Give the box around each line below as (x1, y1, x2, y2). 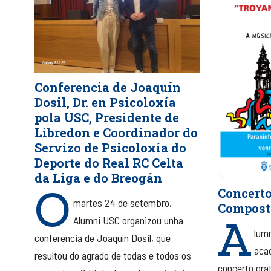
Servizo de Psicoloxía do (34, 139, 186, 155)
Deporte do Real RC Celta (34, 154, 183, 171)
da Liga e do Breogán (34, 169, 162, 186)
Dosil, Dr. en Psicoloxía (34, 94, 176, 110)
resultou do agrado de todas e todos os (34, 248, 191, 262)
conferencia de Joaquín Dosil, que (34, 230, 171, 244)
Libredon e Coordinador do (34, 124, 198, 140)
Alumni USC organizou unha (73, 213, 183, 227)
